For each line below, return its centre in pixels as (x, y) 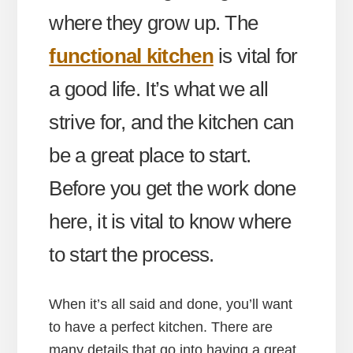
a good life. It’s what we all (159, 89)
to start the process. (132, 254)
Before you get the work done (172, 188)
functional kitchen (131, 56)
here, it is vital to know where (170, 221)
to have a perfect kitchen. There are (161, 327)
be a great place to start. (150, 155)
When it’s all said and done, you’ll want (171, 304)
